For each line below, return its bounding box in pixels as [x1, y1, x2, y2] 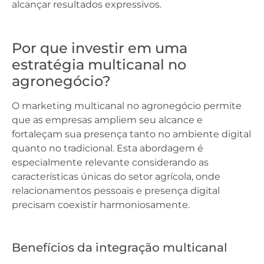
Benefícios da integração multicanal [12, 240, 227, 255]
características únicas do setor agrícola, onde [12, 171, 220, 182]
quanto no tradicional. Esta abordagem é [12, 143, 203, 154]
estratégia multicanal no [12, 56, 186, 73]
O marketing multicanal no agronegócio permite [12, 100, 242, 111]
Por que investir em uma [12, 39, 187, 57]
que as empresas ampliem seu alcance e [12, 114, 203, 126]
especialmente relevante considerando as [12, 157, 209, 168]
